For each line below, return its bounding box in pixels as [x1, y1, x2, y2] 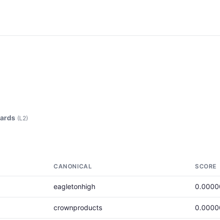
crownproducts [54, 203, 102, 212]
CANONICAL [54, 163, 92, 170]
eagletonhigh [54, 182, 95, 191]
